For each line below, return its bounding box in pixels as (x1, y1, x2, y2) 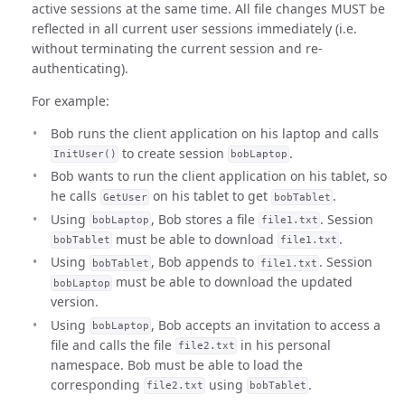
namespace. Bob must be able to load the (51, 355, 303, 373)
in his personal (237, 335, 332, 353)
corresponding (51, 375, 144, 393)
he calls (51, 187, 100, 204)
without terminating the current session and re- (32, 39, 323, 57)
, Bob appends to (151, 253, 259, 270)
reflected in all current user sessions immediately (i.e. (32, 19, 357, 37)
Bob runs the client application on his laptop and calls (51, 124, 379, 142)
